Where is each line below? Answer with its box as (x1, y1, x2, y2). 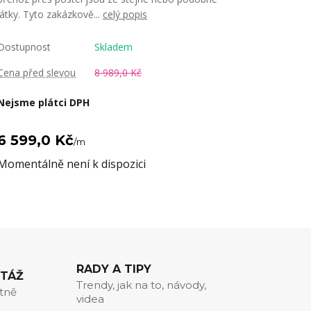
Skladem (94, 40, 133, 53)
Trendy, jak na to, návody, (76, 278, 206, 292)
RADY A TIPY (76, 262, 151, 276)
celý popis (103, 8, 147, 21)
